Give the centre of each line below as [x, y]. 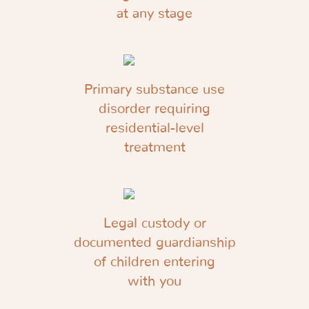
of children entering [154, 262]
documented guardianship [154, 243]
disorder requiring [154, 109]
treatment [154, 148]
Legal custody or [154, 223]
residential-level [154, 128]
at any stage [154, 14]
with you [154, 281]
